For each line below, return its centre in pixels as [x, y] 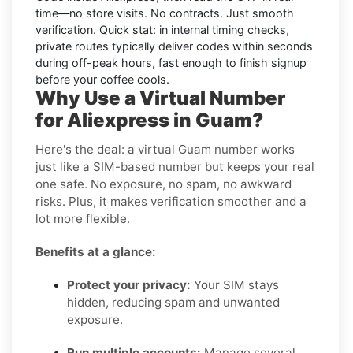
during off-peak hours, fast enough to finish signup [171, 63]
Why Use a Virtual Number [160, 98]
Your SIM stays [235, 285]
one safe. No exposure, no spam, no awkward [163, 184]
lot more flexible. [83, 219]
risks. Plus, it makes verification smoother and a [171, 202]
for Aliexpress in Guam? [149, 121]
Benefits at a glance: [96, 252]
